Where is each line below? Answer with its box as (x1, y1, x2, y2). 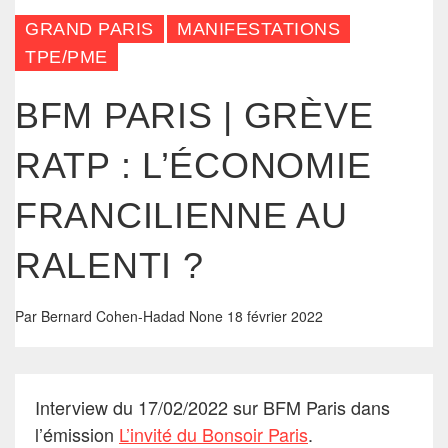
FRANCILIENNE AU (15, 194, 348, 236)
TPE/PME (25, 46, 108, 67)
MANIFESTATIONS (177, 18, 340, 39)
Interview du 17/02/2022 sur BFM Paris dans (35, 393, 390, 420)
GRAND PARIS (25, 18, 154, 39)
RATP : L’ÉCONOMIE (15, 144, 372, 186)
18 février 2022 (227, 305, 323, 326)
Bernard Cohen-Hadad (41, 305, 189, 326)
